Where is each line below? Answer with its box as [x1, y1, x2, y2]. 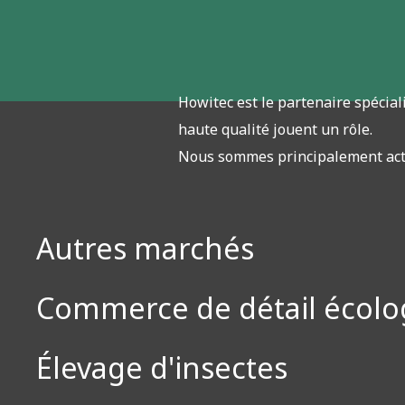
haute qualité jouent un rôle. [178, 119, 372, 139]
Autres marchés [36, 229, 254, 268]
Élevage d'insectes [36, 348, 287, 388]
